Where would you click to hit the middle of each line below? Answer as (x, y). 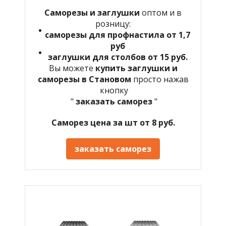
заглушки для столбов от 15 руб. (118, 57)
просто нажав (161, 79)
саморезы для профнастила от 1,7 (118, 35)
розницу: (113, 23)
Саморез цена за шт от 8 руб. (113, 122)
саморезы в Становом (85, 79)
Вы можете (72, 68)
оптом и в (161, 12)
